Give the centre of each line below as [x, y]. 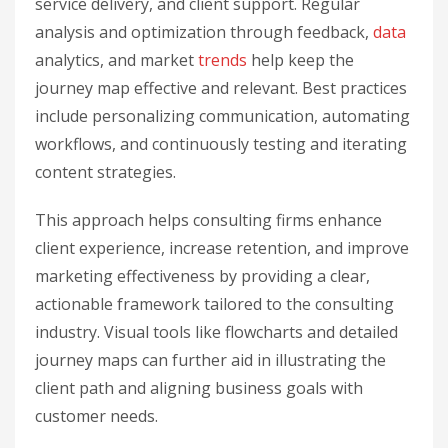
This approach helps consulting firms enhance [208, 220]
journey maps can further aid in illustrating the [210, 360]
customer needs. [96, 416]
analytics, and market [116, 60]
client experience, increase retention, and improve [222, 248]
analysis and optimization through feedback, [204, 32]
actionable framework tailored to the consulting [214, 304]
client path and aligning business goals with [199, 388]
